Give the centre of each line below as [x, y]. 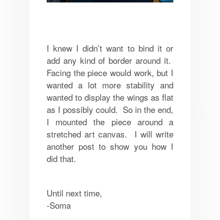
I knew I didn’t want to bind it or [110, 48]
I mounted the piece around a [110, 121]
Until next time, [74, 192]
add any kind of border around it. [110, 60]
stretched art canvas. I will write [110, 134]
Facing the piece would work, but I [110, 72]
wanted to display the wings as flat [110, 97]
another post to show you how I [110, 146]
